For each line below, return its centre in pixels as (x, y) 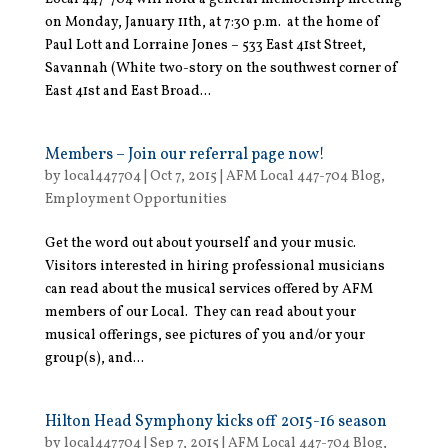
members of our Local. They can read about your (200, 312)
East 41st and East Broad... (127, 91)
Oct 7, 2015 (183, 176)
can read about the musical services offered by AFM (208, 289)
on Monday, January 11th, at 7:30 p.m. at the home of (212, 22)
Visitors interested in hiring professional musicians (214, 266)
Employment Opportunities (135, 199)
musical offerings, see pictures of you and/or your (204, 335)
